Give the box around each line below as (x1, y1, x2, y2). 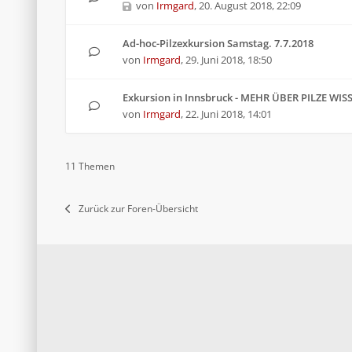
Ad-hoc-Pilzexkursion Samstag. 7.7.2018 (123, 36, 313, 50)
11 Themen (65, 159, 115, 173)
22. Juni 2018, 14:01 (185, 107, 272, 121)
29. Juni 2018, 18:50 (185, 53, 272, 67)
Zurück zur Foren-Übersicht (79, 202, 198, 215)
